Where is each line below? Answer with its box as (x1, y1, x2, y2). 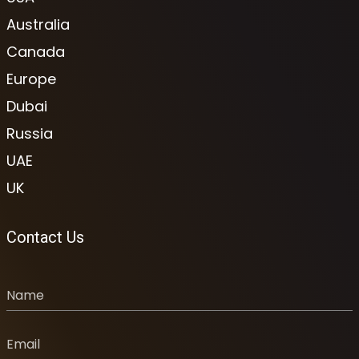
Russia (6, 123, 53, 143)
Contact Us (6, 227, 84, 247)
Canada (6, 41, 65, 62)
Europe (6, 68, 56, 89)
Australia (6, 14, 70, 34)
